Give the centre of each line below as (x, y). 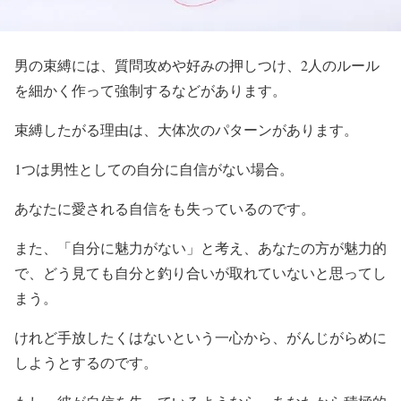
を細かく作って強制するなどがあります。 (150, 90)
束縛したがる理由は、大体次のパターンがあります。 (186, 129)
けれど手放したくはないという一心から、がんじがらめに (200, 337)
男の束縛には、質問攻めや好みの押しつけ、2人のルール (197, 64)
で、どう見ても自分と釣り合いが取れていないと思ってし (200, 272)
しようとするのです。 (86, 362)
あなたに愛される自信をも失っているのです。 (165, 208)
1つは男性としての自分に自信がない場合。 (154, 168)
